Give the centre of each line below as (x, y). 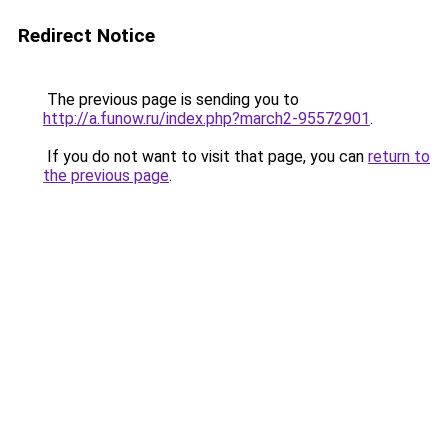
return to (399, 156)
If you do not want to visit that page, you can (205, 156)
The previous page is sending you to (171, 99)
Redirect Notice (86, 35)
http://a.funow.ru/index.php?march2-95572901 (206, 118)
